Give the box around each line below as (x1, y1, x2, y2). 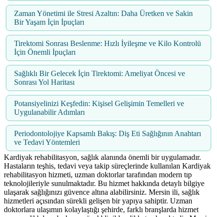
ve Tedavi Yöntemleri (14, 138, 80, 147)
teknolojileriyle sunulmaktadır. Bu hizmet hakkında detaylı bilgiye (4, 179, 204, 188)
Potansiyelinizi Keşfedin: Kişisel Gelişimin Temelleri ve (14, 99, 184, 108)
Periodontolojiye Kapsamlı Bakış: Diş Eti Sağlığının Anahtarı (14, 129, 201, 138)
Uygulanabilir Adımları (14, 108, 85, 117)
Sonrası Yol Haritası (14, 78, 75, 87)
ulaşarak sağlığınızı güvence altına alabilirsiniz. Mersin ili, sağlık (4, 188, 200, 197)
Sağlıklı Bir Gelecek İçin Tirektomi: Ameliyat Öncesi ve (14, 69, 185, 78)
